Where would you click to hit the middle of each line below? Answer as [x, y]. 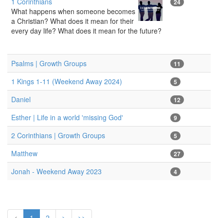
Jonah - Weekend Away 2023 [56, 171]
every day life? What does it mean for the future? [86, 30]
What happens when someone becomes [73, 11]
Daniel [21, 99]
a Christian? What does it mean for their [73, 21]
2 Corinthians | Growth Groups [58, 135]
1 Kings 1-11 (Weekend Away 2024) [67, 81]
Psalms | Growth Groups [49, 63]
